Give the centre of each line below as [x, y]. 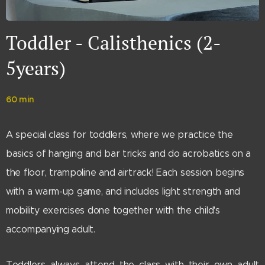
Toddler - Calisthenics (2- [114, 43]
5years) [36, 68]
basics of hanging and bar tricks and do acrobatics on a [129, 154]
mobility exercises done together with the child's [113, 211]
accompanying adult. [52, 230]
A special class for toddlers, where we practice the [119, 135]
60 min [20, 100]
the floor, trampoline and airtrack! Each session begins [125, 173]
